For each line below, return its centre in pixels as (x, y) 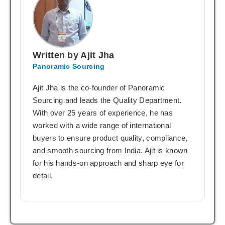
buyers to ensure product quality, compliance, (110, 138)
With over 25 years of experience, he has (103, 113)
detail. (43, 175)
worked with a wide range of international (102, 125)
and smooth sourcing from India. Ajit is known (110, 150)
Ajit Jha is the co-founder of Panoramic (99, 87)
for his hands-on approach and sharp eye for (108, 163)
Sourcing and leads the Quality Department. (107, 100)
